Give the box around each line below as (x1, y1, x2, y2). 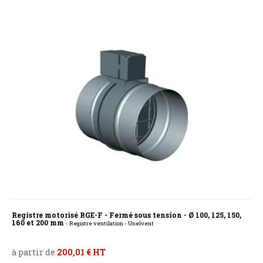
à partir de (12, 247, 57, 258)
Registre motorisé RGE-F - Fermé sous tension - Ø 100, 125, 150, (12, 210, 241, 220)
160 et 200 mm (12, 218, 66, 228)
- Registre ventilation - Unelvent (66, 220, 154, 228)
